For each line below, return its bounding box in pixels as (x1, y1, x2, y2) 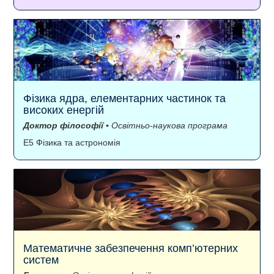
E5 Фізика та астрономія (23, 137, 120, 147)
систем (23, 253, 59, 266)
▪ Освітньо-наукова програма (103, 120, 228, 130)
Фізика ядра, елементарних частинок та (23, 92, 226, 105)
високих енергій (23, 103, 104, 116)
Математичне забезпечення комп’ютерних (23, 242, 238, 254)
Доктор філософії (23, 120, 103, 130)
